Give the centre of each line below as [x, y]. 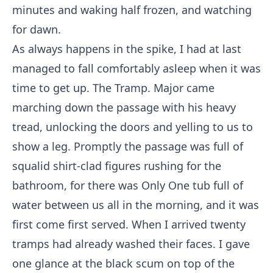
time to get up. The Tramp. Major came [113, 88]
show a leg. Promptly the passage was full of [128, 146]
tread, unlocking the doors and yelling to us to [133, 127]
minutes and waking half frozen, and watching [132, 10]
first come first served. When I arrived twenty [129, 224]
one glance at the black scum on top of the [123, 263]
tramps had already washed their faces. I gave [131, 244]
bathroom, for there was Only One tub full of [128, 185]
